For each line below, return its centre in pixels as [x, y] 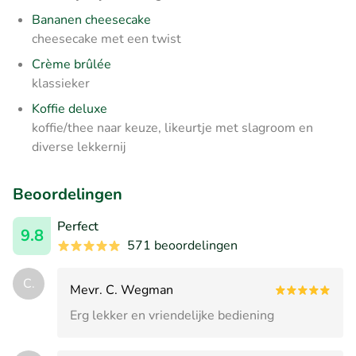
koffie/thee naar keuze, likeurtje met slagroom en [172, 128]
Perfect [78, 226]
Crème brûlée [72, 64]
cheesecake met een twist [106, 39]
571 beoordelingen [182, 245]
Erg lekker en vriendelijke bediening [172, 315]
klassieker [61, 83]
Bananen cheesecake [91, 19]
